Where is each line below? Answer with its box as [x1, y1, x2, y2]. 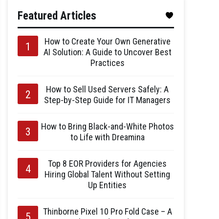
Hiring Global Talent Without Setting [44, 169, 170, 179]
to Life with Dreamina [70, 132, 145, 142]
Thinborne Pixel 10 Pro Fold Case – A [43, 206, 172, 217]
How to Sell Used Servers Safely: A [46, 84, 169, 94]
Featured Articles [18, 9, 96, 22]
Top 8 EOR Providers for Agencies [48, 158, 167, 169]
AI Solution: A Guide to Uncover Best [43, 47, 172, 57]
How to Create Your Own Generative [44, 36, 171, 46]
